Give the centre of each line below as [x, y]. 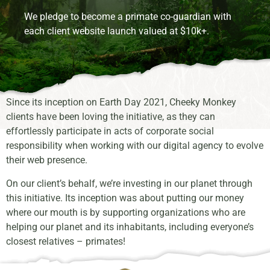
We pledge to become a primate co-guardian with [128, 16]
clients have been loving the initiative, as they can [111, 117]
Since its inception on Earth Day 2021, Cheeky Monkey [121, 102]
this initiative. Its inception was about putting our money [125, 198]
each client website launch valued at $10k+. [117, 31]
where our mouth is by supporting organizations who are [126, 212]
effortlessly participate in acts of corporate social [110, 131]
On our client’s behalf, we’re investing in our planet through [129, 183]
